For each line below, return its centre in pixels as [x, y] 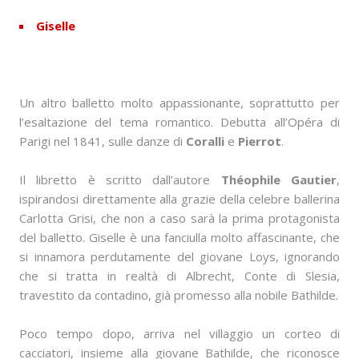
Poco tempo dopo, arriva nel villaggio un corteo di [179, 334]
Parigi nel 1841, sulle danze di [103, 141]
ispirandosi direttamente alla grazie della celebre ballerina [179, 199]
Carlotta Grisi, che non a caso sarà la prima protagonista [179, 218]
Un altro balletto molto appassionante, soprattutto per [179, 103]
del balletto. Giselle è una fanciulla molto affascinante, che [179, 238]
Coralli [205, 141]
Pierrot [260, 141]
